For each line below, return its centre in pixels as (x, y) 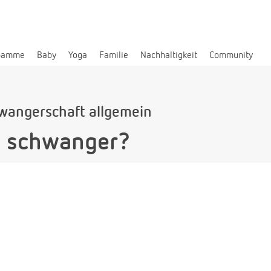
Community (231, 55)
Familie (114, 55)
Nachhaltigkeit (169, 55)
